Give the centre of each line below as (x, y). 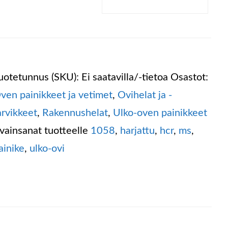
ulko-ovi (47, 149)
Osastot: (190, 77)
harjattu (138, 131)
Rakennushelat (75, 113)
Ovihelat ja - (145, 95)
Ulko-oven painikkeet (160, 113)
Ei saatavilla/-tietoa (125, 77)
